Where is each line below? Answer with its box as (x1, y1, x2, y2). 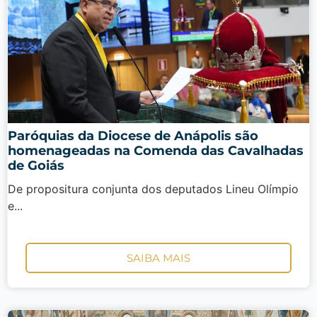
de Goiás (8, 158, 64, 174)
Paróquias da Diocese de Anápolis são (8, 128, 258, 144)
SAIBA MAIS (127, 250, 190, 265)
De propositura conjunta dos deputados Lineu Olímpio (8, 182, 299, 197)
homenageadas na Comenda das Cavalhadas (8, 143, 304, 159)
